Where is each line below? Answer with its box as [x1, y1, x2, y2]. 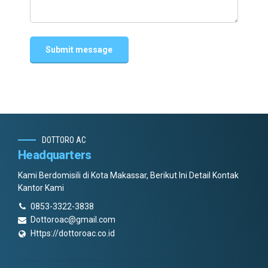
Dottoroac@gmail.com [31, 215, 115, 225]
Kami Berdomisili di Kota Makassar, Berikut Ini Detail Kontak [18, 170, 239, 181]
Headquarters [18, 148, 92, 163]
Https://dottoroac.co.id [31, 229, 115, 239]
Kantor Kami [18, 183, 64, 193]
